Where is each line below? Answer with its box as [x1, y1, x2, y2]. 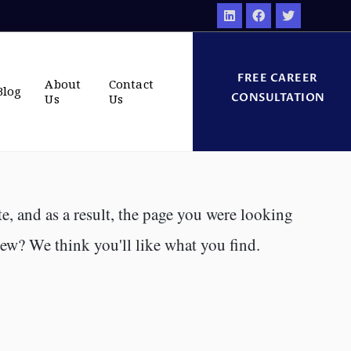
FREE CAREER [237, 70, 318, 85]
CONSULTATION [230, 89, 325, 105]
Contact [108, 75, 154, 92]
